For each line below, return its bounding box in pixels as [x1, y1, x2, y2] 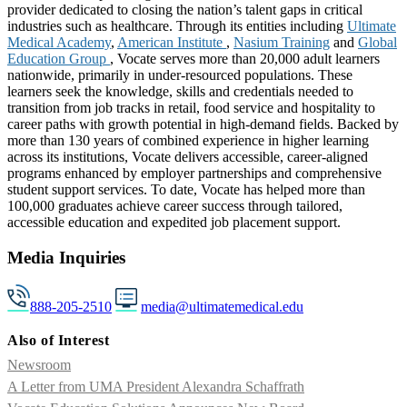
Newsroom [7, 357, 71, 373]
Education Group [7, 50, 110, 66]
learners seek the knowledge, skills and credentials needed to [7, 83, 353, 99]
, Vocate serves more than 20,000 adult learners [110, 50, 380, 66]
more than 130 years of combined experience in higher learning [7, 132, 369, 148]
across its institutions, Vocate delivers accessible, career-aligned [7, 148, 368, 164]
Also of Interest [7, 333, 110, 349]
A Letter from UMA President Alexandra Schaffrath [7, 379, 304, 395]
